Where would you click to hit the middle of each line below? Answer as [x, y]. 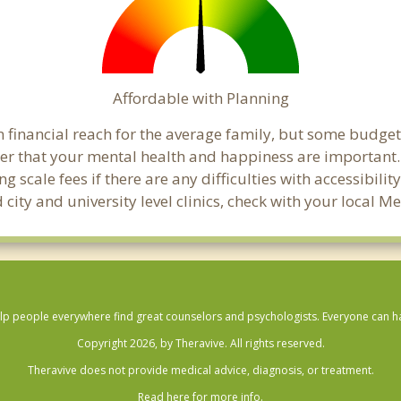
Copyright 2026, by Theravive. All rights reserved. [200, 343]
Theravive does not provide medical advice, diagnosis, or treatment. [200, 370]
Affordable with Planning [200, 98]
